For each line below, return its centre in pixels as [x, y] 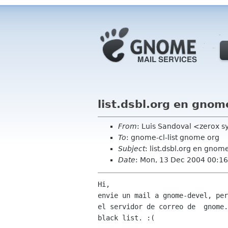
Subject [132, 149]
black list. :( [126, 218]
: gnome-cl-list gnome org [173, 137]
